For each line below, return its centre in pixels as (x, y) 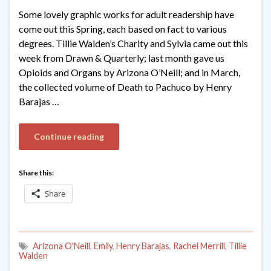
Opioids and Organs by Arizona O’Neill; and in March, (129, 72)
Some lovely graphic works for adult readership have (126, 14)
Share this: (36, 172)
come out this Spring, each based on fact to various (123, 28)
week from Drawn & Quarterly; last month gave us (122, 57)
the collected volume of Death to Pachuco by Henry (125, 87)
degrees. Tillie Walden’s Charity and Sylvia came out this (133, 43)
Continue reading (69, 136)
